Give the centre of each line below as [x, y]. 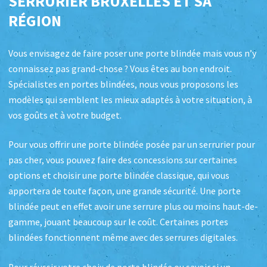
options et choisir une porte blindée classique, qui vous [119, 176]
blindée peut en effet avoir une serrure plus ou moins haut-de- [133, 207]
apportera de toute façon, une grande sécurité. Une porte [125, 191]
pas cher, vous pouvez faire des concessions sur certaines [123, 160]
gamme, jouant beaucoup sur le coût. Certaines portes [118, 222]
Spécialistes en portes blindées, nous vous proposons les [123, 84]
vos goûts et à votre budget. [65, 115]
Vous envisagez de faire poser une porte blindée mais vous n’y [132, 53]
